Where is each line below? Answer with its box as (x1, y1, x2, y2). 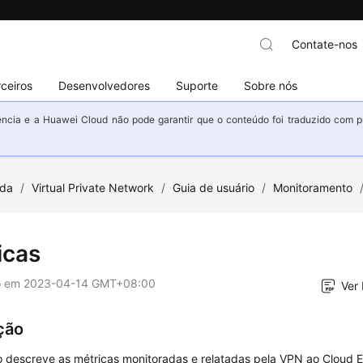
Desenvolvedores (58, 78, 151, 92)
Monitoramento (273, 181, 353, 194)
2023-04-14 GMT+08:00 (23, 276, 156, 290)
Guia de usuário (173, 181, 255, 194)
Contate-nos (291, 37, 357, 51)
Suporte (176, 78, 219, 92)
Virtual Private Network (32, 181, 155, 194)
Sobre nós (244, 78, 298, 92)
